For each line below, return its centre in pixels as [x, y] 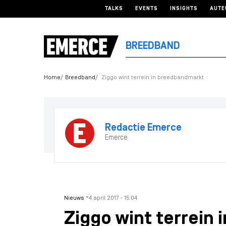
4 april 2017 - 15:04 [113, 198]
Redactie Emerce [143, 128]
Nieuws [74, 198]
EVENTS [147, 9]
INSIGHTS [184, 9]
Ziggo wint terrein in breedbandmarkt [153, 78]
